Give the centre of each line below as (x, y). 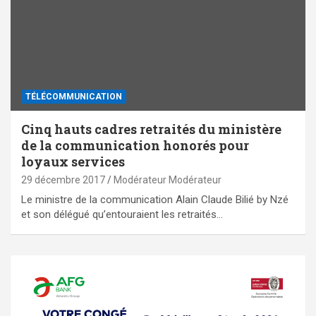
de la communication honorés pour (135, 146)
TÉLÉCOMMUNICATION (74, 97)
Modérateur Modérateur (168, 180)
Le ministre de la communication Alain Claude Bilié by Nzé (155, 200)
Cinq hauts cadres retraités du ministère (151, 129)
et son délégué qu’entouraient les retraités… (122, 215)
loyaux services (73, 162)
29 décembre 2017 (63, 180)
